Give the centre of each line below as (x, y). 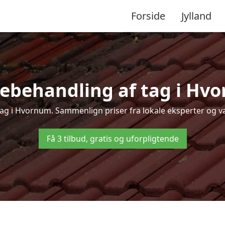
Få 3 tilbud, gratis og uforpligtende (113, 139)
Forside (148, 16)
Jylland (196, 16)
